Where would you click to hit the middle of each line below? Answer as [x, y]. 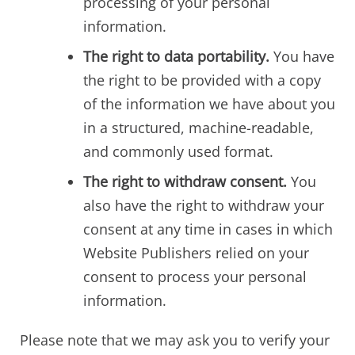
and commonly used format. [178, 151]
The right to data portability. [176, 56]
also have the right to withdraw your [204, 205]
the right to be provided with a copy [202, 80]
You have [302, 56]
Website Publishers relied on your [196, 252]
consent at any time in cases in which [208, 229]
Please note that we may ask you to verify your [175, 340]
